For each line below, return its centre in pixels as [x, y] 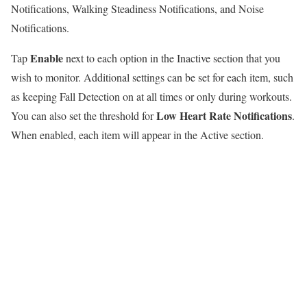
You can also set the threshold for [84, 116]
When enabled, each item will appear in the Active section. [137, 135]
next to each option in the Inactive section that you [173, 58]
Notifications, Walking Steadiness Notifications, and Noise [137, 9]
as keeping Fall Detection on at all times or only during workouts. [151, 97]
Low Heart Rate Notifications [224, 116]
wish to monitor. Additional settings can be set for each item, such [152, 77]
